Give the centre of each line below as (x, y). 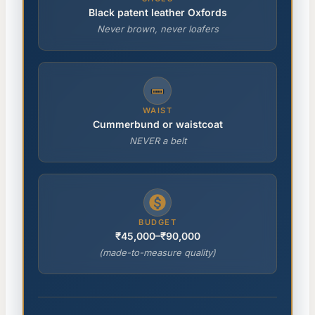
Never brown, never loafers (157, 29)
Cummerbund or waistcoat (157, 124)
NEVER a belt (157, 141)
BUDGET (157, 223)
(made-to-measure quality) (157, 253)
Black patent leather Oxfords (157, 13)
